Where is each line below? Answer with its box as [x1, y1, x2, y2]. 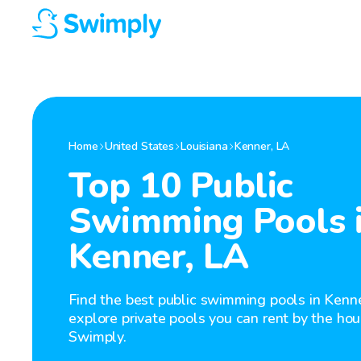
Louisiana [180, 139, 228, 154]
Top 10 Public [68, 162, 293, 210]
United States [104, 139, 174, 154]
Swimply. [68, 327, 127, 346]
